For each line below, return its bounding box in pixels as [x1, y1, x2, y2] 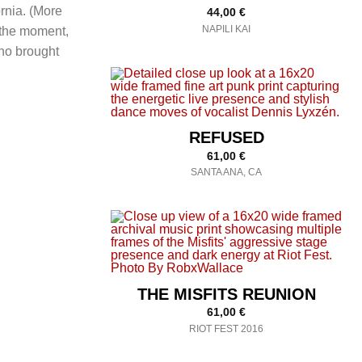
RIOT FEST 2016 [189, 323, 263, 334]
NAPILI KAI [202, 23, 250, 34]
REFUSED [188, 128, 264, 147]
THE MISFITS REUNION [137, 284, 316, 303]
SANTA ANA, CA [191, 167, 262, 178]
